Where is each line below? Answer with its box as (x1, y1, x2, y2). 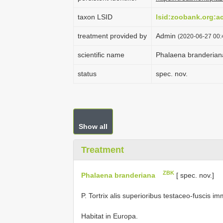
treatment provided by (78, 32, 147, 40)
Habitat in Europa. (81, 212, 138, 220)
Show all (79, 122, 108, 130)
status (78, 70, 97, 78)
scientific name (78, 51, 124, 59)
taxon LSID (78, 13, 112, 21)
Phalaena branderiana (81, 171, 155, 179)
